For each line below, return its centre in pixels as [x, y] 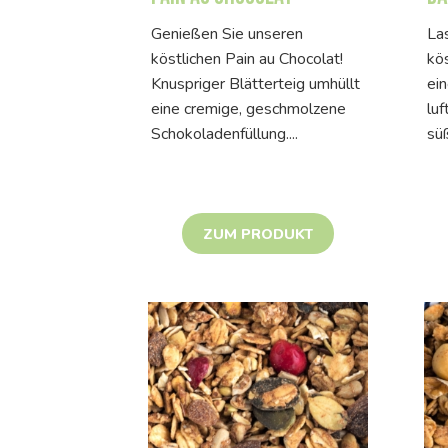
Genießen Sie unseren [227, 33]
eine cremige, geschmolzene [248, 108]
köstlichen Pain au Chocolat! [247, 58]
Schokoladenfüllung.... [224, 133]
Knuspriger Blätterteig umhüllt [255, 83]
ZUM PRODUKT [258, 233]
